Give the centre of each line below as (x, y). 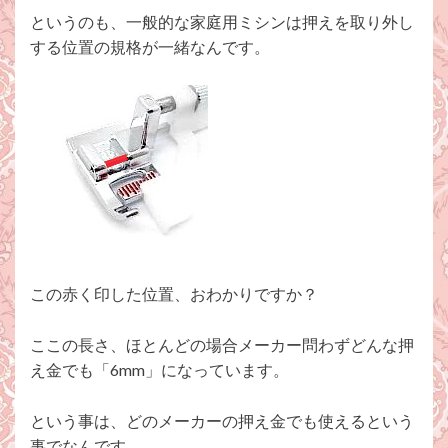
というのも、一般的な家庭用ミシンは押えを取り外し (222, 22)
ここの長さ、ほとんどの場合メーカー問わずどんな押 (222, 345)
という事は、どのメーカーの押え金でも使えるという (222, 421)
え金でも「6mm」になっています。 (159, 370)
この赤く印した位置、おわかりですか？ (174, 294)
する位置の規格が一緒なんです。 (150, 47)
